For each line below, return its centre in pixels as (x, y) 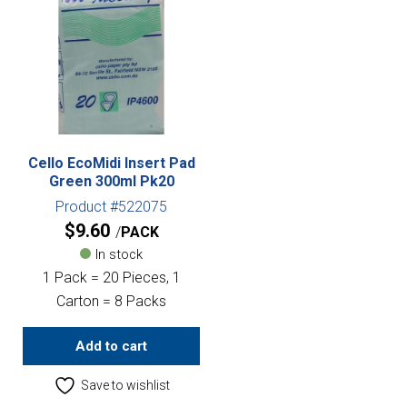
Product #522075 (111, 206)
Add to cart (111, 346)
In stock (119, 254)
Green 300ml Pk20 (111, 181)
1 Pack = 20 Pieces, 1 (111, 277)
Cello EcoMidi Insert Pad (111, 163)
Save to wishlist (125, 385)
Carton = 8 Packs (111, 301)
